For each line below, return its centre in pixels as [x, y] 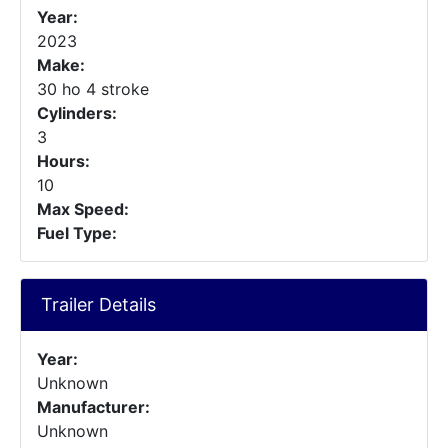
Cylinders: [77, 113]
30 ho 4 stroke [93, 89]
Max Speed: [83, 209]
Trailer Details [98, 304]
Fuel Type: [77, 233]
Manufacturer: [93, 407]
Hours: [63, 161]
